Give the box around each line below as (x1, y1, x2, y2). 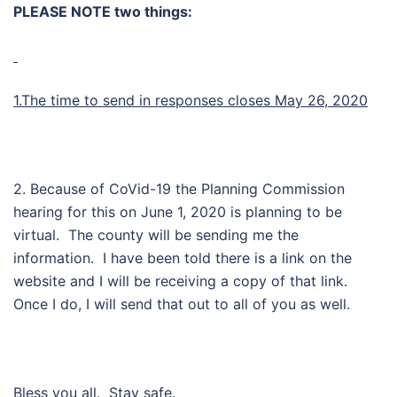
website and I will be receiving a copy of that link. (13, 271, 352, 290)
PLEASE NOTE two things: (13, 2, 199, 20)
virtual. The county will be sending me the (13, 225, 299, 244)
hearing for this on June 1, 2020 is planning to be (13, 202, 342, 221)
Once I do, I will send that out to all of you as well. (13, 294, 350, 313)
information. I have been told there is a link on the (13, 248, 352, 267)
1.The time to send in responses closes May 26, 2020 (13, 90, 368, 109)
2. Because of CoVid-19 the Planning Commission (13, 179, 345, 198)
